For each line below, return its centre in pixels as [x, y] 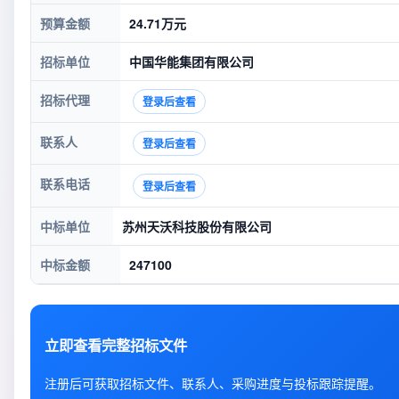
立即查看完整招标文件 [116, 346]
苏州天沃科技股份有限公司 [197, 226]
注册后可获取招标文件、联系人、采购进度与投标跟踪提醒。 [213, 383]
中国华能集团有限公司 [191, 61]
